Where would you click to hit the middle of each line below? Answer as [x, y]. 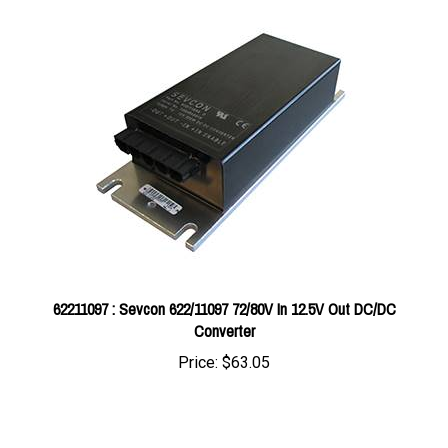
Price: [198, 332]
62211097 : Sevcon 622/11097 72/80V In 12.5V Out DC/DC [224, 278]
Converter [224, 300]
